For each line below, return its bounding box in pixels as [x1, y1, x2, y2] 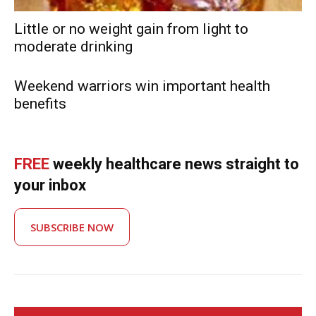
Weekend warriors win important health [14, 77, 270, 95]
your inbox [14, 176, 86, 194]
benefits [14, 95, 66, 112]
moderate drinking [14, 37, 133, 55]
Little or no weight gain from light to [14, 20, 248, 37]
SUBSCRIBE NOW [30, 219, 114, 234]
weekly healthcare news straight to [49, 154, 299, 173]
